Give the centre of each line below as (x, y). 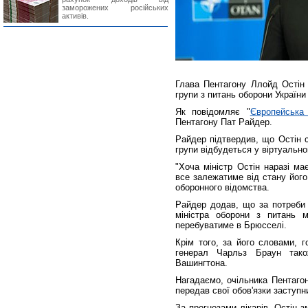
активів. (75, 16)
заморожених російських (115, 8)
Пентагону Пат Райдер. (224, 122)
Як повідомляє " (213, 112)
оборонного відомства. (222, 187)
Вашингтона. (201, 263)
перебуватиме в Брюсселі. (231, 225)
